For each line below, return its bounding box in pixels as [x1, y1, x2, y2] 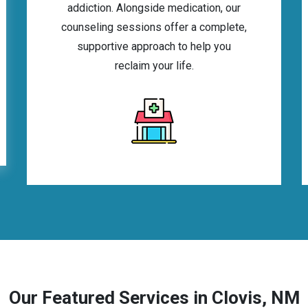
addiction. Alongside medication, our [67, 1, 241, 14]
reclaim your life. [114, 59, 194, 72]
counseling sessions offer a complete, [61, 21, 247, 34]
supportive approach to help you [77, 40, 231, 53]
